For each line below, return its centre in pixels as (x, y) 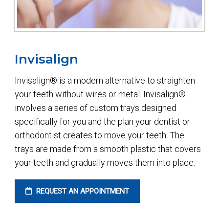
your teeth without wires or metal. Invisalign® (100, 94)
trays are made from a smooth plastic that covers (108, 149)
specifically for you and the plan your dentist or (102, 121)
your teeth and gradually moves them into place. (105, 162)
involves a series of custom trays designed (96, 108)
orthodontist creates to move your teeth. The (99, 135)
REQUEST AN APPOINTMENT (82, 191)
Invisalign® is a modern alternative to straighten (105, 80)
